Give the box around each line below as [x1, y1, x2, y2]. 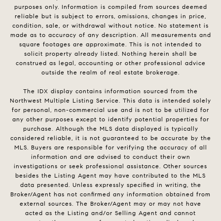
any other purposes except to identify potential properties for [12, 115, 209, 123]
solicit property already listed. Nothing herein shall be [24, 49, 197, 57]
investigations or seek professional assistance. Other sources [14, 162, 207, 170]
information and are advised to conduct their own [31, 152, 190, 160]
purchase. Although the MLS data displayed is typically [23, 124, 198, 132]
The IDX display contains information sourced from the [23, 87, 198, 95]
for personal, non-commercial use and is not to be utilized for [12, 106, 209, 113]
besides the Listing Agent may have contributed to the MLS [15, 171, 206, 179]
